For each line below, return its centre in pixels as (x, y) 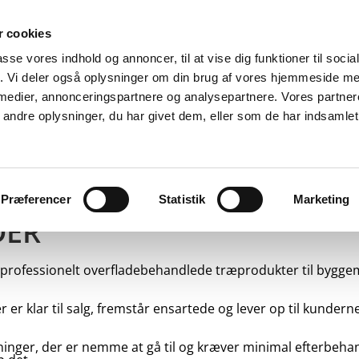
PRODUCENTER (121, 142)
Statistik (182, 199)
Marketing (321, 199)
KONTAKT (287, 142)
